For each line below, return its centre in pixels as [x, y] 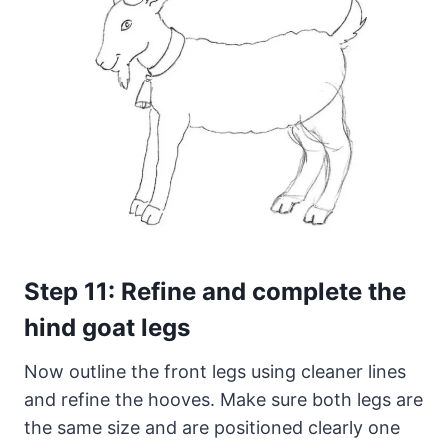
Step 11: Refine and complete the [215, 292]
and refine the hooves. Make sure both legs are [223, 400]
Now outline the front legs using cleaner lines [215, 372]
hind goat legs [107, 328]
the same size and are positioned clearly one [212, 428]
